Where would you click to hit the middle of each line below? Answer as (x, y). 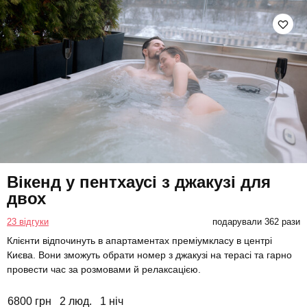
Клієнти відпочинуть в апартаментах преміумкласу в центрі (139, 241)
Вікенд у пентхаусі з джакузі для (139, 182)
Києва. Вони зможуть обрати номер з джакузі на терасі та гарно (149, 255)
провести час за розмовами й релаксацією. (104, 270)
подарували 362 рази (256, 222)
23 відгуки (28, 222)
